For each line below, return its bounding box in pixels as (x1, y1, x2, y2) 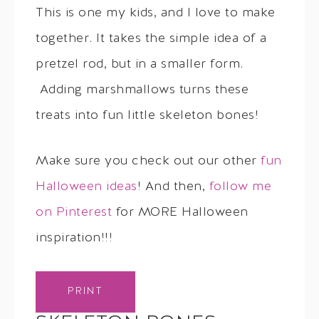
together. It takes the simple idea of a (36, 31, 267, 46)
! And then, (137, 179, 209, 194)
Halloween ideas (36, 179, 137, 194)
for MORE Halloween (112, 205, 249, 219)
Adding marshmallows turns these (36, 83, 249, 97)
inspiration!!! (36, 231, 113, 245)
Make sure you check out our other (36, 154, 261, 168)
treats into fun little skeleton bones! (36, 108, 258, 122)
